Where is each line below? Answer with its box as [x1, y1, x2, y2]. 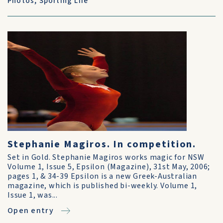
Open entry [7, 205, 54, 216]
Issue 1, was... [7, 190, 58, 201]
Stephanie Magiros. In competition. [7, 137, 197, 151]
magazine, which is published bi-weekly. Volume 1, [7, 180, 198, 191]
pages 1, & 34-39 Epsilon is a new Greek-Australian [7, 171, 197, 182]
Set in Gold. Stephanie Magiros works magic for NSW [7, 152, 205, 163]
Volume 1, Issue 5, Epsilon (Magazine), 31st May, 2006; [7, 161, 211, 172]
